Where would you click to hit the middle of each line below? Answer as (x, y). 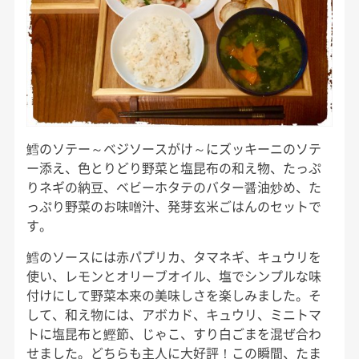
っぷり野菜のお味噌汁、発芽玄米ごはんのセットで (173, 206)
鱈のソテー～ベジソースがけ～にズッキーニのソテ (173, 148)
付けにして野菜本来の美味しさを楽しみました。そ (173, 294)
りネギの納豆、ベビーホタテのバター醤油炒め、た (173, 186)
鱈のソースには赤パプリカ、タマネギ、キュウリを (173, 256)
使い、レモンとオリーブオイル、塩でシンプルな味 (173, 275)
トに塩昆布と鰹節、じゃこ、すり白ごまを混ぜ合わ (173, 333)
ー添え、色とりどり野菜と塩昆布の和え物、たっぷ (173, 167)
